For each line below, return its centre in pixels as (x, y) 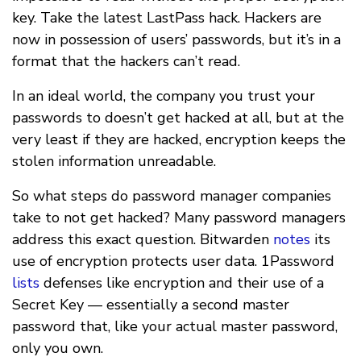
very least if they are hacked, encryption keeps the (179, 139)
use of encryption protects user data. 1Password (173, 261)
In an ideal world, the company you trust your (164, 95)
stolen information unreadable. (114, 161)
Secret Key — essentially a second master (151, 304)
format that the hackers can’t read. (126, 61)
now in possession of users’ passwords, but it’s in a (176, 39)
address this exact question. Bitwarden (143, 239)
